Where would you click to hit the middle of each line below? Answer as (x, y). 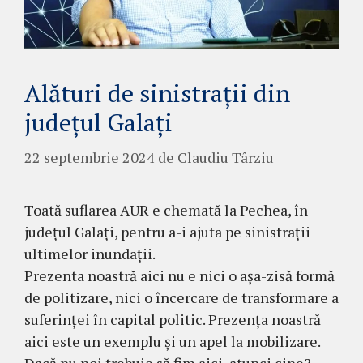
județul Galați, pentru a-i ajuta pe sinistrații (167, 231)
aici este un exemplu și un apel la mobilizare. (172, 341)
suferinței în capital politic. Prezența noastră (173, 319)
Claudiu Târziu (226, 157)
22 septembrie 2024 (90, 157)
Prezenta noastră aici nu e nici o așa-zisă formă (179, 275)
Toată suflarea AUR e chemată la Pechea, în (166, 209)
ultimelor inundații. (90, 253)
